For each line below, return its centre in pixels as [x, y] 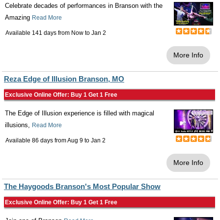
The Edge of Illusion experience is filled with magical [80, 113]
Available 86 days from [36, 141]
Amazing [18, 18]
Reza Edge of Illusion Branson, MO [64, 79]
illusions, [18, 125]
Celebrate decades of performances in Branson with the [84, 6]
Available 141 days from [38, 33]
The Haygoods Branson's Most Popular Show [82, 187]
